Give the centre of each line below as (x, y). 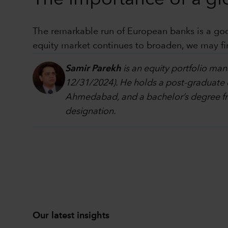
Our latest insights (71, 216)
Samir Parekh (93, 68)
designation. (91, 111)
